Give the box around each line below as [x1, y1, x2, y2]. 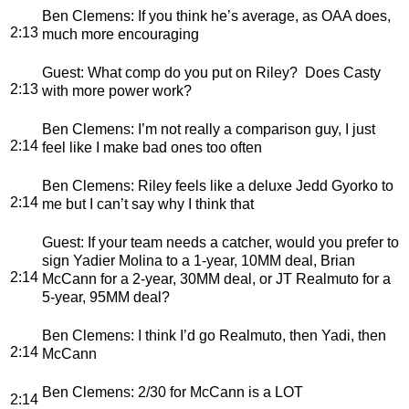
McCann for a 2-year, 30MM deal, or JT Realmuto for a [42, 270, 391, 287]
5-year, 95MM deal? [42, 288, 170, 305]
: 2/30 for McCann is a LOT [131, 383, 303, 400]
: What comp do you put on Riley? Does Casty [80, 64, 381, 80]
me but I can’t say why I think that [42, 195, 254, 212]
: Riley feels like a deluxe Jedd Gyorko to [131, 177, 393, 194]
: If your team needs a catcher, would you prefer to [80, 234, 399, 250]
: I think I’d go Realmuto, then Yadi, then [131, 327, 386, 343]
